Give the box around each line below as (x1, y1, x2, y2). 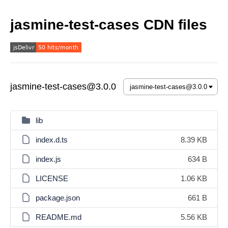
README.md (36, 213, 81, 221)
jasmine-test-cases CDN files (10, 17, 207, 33)
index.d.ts (36, 135, 68, 144)
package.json (36, 193, 80, 202)
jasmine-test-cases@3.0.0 (10, 81, 116, 92)
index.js (36, 155, 61, 163)
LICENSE (36, 174, 68, 183)
